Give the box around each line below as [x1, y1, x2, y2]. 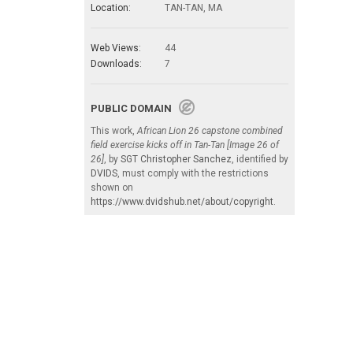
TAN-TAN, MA [165, 2, 222, 13]
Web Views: [91, 42, 141, 54]
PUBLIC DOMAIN [91, 102, 179, 114]
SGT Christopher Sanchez [121, 153, 232, 165]
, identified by [232, 153, 288, 165]
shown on [91, 181, 133, 193]
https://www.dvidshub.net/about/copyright [91, 195, 273, 207]
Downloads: [91, 58, 142, 69]
